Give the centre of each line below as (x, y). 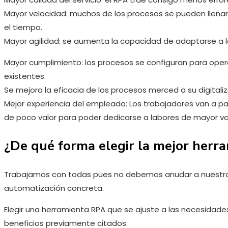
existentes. (25, 76)
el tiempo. (23, 27)
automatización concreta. (54, 188)
